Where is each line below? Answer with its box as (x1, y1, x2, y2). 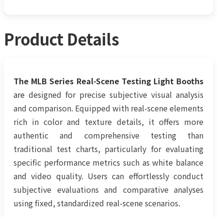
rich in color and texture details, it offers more (14, 115, 203, 127)
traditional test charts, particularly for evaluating (14, 142, 203, 155)
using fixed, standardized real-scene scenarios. (14, 197, 180, 209)
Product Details (4, 28, 119, 50)
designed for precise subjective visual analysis (25, 88, 203, 100)
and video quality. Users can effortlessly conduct (14, 170, 203, 182)
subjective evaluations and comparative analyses (14, 183, 203, 195)
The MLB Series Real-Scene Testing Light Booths (14, 75, 203, 87)
